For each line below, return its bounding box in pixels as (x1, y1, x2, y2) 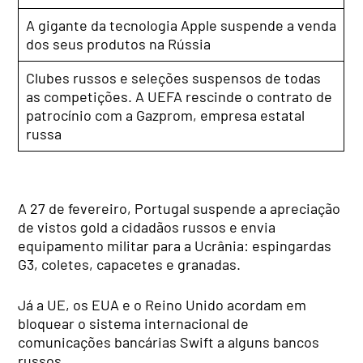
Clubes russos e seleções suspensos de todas (26, 69, 322, 88)
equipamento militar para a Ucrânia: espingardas (18, 236, 332, 254)
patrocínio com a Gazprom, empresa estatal (26, 106, 305, 125)
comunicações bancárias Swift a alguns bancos (18, 332, 320, 351)
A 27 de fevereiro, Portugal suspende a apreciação (18, 199, 341, 217)
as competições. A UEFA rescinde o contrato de (26, 88, 333, 106)
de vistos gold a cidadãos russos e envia (18, 217, 276, 236)
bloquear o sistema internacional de (18, 314, 250, 332)
